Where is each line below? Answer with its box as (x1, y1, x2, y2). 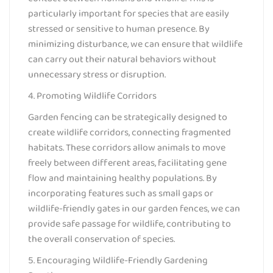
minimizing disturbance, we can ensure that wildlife (28, 36, 243, 52)
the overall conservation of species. (28, 231, 175, 247)
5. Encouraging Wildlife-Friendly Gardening (28, 252, 208, 268)
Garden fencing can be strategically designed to (28, 109, 227, 125)
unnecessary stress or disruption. (28, 66, 166, 82)
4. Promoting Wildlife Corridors (28, 88, 157, 104)
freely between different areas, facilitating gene (28, 155, 227, 171)
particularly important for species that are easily (28, 5, 229, 21)
